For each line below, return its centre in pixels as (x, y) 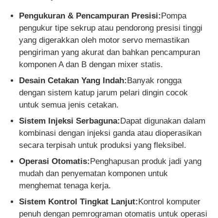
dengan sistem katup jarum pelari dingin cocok (104, 92)
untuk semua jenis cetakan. (69, 105)
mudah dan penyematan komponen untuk (94, 173)
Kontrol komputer (170, 201)
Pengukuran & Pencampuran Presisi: (90, 16)
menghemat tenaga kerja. (65, 185)
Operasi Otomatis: (55, 161)
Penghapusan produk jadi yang (146, 161)
